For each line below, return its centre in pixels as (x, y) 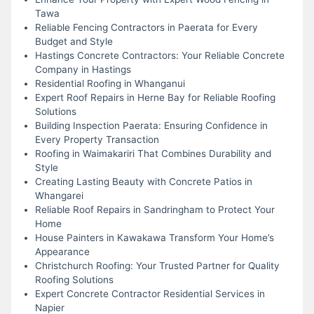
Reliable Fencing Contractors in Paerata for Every (146, 27)
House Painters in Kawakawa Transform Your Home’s (154, 237)
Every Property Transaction (97, 139)
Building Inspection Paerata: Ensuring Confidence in (151, 125)
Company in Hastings (83, 69)
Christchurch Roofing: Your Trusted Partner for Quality (157, 265)
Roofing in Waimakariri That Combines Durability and (153, 153)
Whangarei (59, 195)
